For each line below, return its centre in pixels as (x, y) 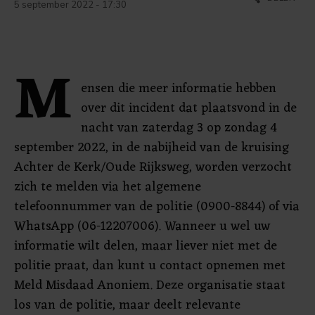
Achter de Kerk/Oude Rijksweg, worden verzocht (153, 167)
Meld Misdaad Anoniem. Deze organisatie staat (150, 285)
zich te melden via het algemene (108, 187)
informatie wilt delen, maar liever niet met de (146, 246)
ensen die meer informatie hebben (179, 89)
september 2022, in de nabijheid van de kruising (152, 148)
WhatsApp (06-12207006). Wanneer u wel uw (142, 226)
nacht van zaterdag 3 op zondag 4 (179, 128)
